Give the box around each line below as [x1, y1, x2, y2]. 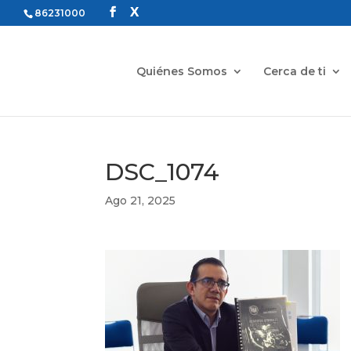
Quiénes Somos [136, 63, 228, 78]
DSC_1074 [105, 157, 220, 186]
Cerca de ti [263, 63, 327, 78]
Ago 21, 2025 [105, 194, 176, 208]
